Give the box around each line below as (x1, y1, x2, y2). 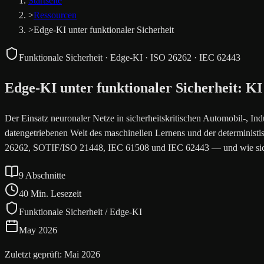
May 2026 (19, 225, 57, 235)
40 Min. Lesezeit (19, 188, 81, 199)
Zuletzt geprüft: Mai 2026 (5, 249, 100, 259)
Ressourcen (34, 10, 77, 20)
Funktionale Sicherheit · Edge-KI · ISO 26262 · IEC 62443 (19, 52, 240, 62)
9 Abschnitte (19, 170, 65, 180)
